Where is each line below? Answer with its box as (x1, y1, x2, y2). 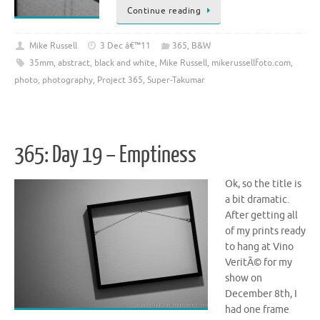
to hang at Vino (225, 240, 294, 253)
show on (225, 271, 262, 284)
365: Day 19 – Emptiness (14, 141, 196, 168)
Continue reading (127, 5, 201, 17)
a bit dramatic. (225, 193, 289, 206)
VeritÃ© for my (225, 256, 292, 269)
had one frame (225, 303, 289, 316)
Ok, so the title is (225, 177, 301, 190)
